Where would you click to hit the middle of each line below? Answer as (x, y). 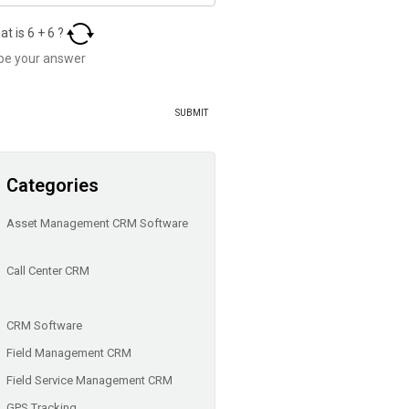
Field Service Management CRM (91, 380)
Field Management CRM (70, 352)
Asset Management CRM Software (97, 223)
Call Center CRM (49, 270)
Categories (52, 185)
